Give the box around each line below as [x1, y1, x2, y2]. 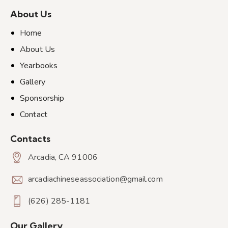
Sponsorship [20, 92, 65, 104]
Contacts [10, 132, 50, 145]
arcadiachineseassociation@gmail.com [28, 174, 163, 185]
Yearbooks [20, 60, 58, 71]
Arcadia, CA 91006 [28, 152, 98, 163]
